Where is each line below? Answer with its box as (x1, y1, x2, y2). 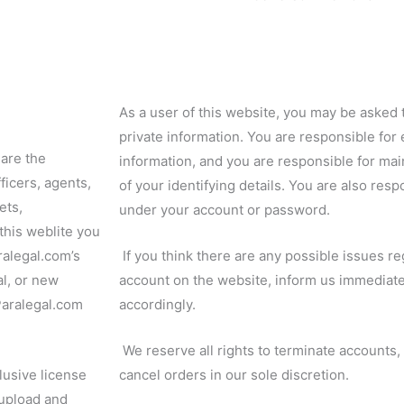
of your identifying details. (119, 177, 289, 195)
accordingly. (119, 296, 196, 314)
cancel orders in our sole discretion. (119, 366, 349, 384)
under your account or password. (119, 201, 330, 219)
